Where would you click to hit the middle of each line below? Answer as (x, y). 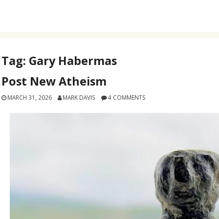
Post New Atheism (54, 81)
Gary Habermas (73, 61)
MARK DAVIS (79, 98)
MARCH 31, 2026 (30, 98)
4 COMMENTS (127, 98)
